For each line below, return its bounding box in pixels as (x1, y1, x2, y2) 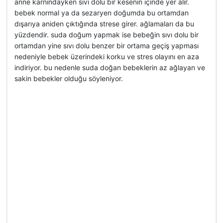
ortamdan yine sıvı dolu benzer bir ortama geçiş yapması (14, 41, 199, 50)
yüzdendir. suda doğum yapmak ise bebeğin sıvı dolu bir (14, 30, 199, 39)
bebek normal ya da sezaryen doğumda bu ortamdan (14, 8, 189, 17)
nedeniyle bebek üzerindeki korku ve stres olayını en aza (14, 52, 199, 61)
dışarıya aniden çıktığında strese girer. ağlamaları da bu (14, 19, 194, 28)
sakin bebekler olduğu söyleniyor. (14, 74, 123, 83)
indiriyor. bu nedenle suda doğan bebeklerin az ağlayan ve (14, 63, 205, 72)
